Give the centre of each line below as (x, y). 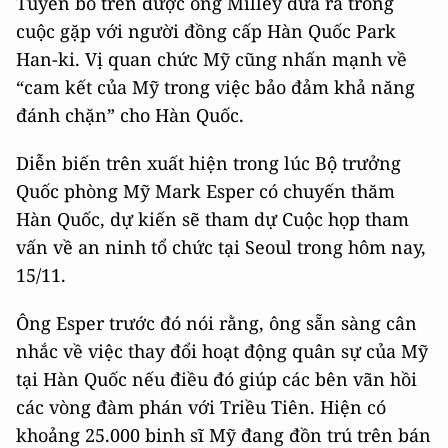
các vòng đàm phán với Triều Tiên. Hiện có (201, 407)
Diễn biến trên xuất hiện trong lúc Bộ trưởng (208, 163)
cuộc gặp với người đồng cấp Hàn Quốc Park (206, 31)
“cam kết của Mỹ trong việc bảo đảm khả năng (215, 87)
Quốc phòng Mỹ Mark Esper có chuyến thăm (205, 191)
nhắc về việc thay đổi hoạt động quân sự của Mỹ (222, 351)
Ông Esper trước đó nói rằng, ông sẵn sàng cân (216, 323)
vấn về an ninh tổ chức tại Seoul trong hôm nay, (221, 247)
